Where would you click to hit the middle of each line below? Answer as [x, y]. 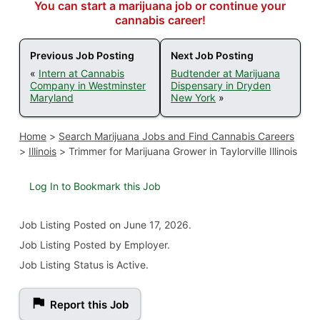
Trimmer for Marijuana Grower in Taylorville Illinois [182, 151]
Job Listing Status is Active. [84, 265]
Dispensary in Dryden [221, 86]
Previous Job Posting [82, 56]
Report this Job [89, 305]
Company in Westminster [87, 86]
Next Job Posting [212, 56]
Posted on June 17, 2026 [131, 225]
